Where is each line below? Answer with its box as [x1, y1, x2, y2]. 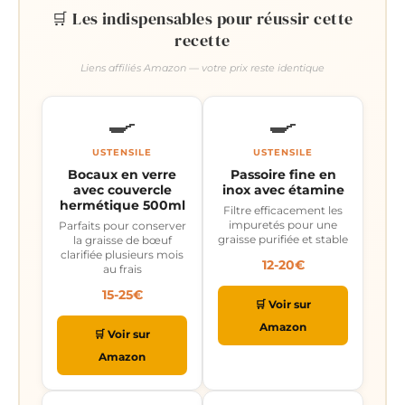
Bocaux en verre [68, 166, 176, 182]
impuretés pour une [229, 217, 337, 231]
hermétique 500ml [59, 197, 185, 212]
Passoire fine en [230, 166, 336, 182]
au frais [102, 261, 142, 276]
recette [174, 29, 231, 52]
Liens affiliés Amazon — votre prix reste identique [80, 61, 325, 74]
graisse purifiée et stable [218, 231, 348, 246]
